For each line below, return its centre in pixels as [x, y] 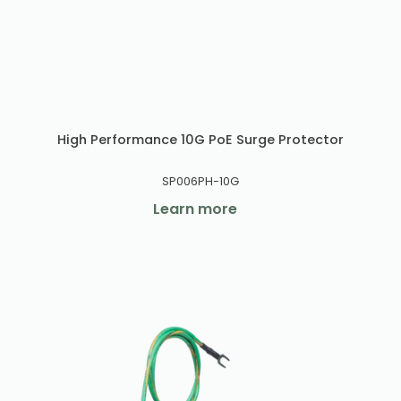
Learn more [195, 209]
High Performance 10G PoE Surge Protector [200, 140]
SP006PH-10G [200, 181]
